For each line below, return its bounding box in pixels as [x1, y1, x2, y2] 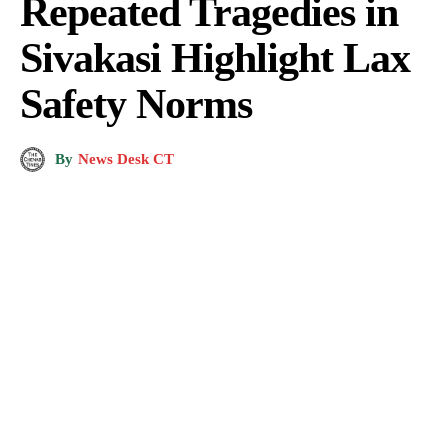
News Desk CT [78, 151, 174, 167]
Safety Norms [20, 80, 252, 127]
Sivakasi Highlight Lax [20, 34, 410, 81]
